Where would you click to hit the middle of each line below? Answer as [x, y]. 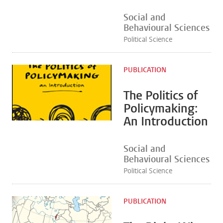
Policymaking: [161, 109]
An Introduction [166, 121]
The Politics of [161, 96]
